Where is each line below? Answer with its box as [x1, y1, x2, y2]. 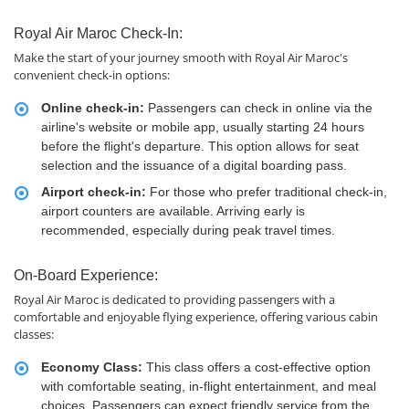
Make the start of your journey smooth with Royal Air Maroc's [14, 49, 348, 67]
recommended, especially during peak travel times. [41, 223, 335, 238]
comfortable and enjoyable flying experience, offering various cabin [14, 309, 378, 326]
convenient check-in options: [14, 67, 170, 84]
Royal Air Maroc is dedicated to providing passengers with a [14, 291, 335, 309]
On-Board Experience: [14, 267, 158, 284]
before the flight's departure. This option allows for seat [41, 139, 359, 154]
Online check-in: [41, 100, 148, 116]
